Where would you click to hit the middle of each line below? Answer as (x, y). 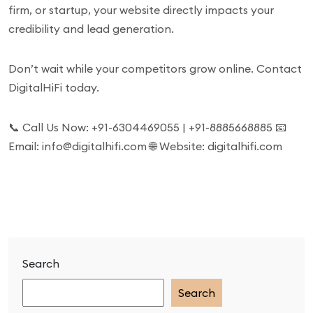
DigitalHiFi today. (54, 87)
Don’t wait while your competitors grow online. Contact (155, 68)
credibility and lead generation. (91, 29)
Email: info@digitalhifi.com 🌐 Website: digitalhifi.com (145, 146)
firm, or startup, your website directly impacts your (141, 10)
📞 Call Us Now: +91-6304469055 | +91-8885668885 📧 (147, 127)
